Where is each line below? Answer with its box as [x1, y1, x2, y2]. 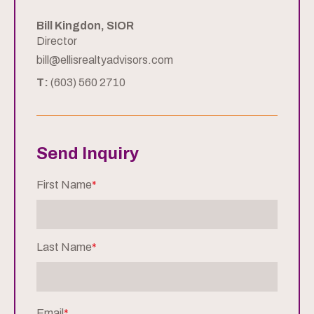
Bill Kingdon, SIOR [36, 19, 134, 32]
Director [36, 34, 77, 47]
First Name [36, 178, 92, 191]
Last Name [36, 240, 92, 253]
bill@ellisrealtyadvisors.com [36, 53, 173, 66]
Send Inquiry [36, 144, 139, 163]
